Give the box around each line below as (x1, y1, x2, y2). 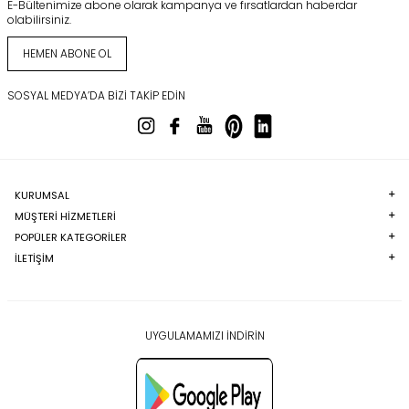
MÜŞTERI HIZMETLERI (15, 209, 116, 225)
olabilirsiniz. (7, 11, 71, 27)
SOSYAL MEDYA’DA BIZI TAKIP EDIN (7, 87, 185, 103)
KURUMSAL (15, 188, 69, 204)
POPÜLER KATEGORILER (15, 230, 127, 246)
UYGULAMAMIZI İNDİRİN (144, 328, 265, 344)
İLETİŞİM (15, 251, 54, 267)
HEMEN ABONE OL (23, 45, 111, 61)
